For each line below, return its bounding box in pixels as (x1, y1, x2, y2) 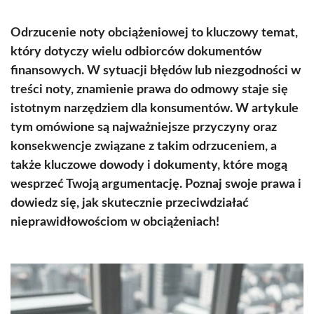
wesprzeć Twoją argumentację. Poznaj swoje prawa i (11, 178, 301, 191)
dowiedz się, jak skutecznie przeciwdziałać (11, 197, 249, 210)
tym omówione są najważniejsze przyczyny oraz (11, 121, 277, 134)
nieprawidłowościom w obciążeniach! (11, 216, 219, 228)
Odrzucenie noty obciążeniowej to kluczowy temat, (11, 27, 298, 39)
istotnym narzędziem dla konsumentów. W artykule (11, 102, 299, 115)
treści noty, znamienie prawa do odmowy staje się (11, 83, 288, 96)
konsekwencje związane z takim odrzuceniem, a (11, 140, 277, 153)
